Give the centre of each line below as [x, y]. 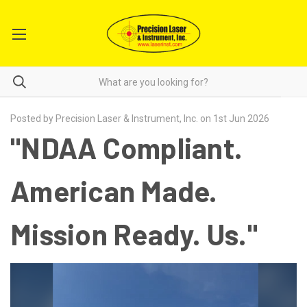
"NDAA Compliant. [126, 147]
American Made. [114, 191]
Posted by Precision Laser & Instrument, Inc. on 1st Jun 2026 [140, 119]
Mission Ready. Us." [134, 234]
